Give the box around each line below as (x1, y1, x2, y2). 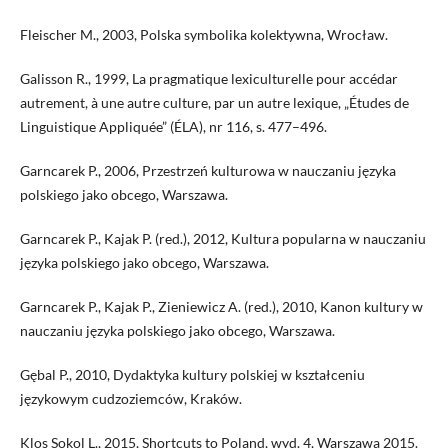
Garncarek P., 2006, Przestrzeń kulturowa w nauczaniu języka (19, 161, 396, 179)
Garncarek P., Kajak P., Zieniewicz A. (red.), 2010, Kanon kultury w (19, 297, 423, 315)
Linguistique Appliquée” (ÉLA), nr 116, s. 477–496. (19, 117, 327, 135)
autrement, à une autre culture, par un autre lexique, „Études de (19, 93, 409, 111)
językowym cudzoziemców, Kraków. (19, 389, 242, 407)
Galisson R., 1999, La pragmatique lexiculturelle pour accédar (19, 69, 398, 87)
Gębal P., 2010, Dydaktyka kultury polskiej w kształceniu (19, 365, 365, 383)
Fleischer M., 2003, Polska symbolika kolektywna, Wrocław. (19, 25, 388, 43)
